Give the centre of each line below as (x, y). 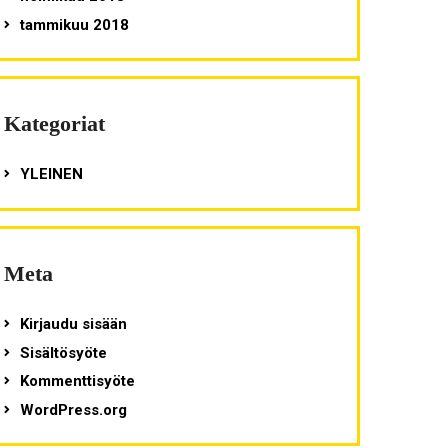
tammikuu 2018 (74, 24)
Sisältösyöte (63, 352)
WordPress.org (73, 409)
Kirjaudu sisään (73, 324)
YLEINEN (51, 174)
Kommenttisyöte (77, 381)
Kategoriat (54, 124)
